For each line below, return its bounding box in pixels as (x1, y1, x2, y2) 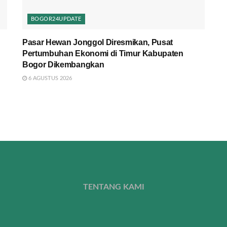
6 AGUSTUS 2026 (27, 75, 72, 81)
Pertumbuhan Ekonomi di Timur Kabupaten (22, 49, 183, 58)
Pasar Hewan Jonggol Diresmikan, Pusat (22, 37, 173, 47)
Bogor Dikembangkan (22, 60, 104, 69)
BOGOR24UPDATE (31, 16, 82, 22)
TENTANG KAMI (83, 182, 144, 191)
